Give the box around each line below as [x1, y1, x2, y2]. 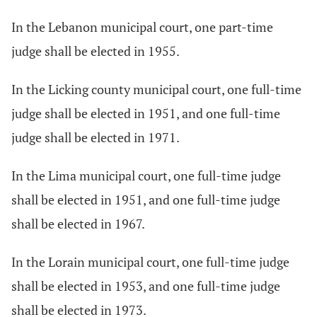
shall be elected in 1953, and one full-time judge [11, 277, 280, 294]
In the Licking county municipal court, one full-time [11, 81, 301, 98]
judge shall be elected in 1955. [11, 42, 180, 59]
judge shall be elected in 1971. [11, 129, 180, 146]
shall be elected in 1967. [11, 215, 145, 232]
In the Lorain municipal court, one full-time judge [11, 253, 289, 270]
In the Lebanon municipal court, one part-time [11, 18, 273, 35]
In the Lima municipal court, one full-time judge [11, 167, 281, 184]
